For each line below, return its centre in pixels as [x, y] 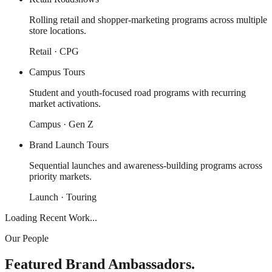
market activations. [65, 104]
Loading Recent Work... [51, 218]
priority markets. [60, 177]
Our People [27, 239]
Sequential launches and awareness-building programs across [146, 166]
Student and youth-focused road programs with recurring [138, 93]
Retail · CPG [54, 52]
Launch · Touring [63, 197]
